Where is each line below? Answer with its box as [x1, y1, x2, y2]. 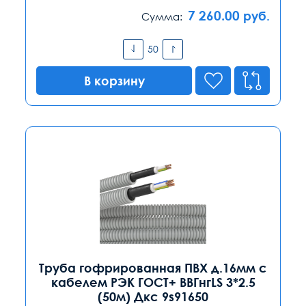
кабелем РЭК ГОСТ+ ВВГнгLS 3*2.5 [51, 274, 255, 290]
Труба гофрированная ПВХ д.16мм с [39, 260, 267, 275]
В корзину [83, 72, 145, 88]
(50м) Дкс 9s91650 [98, 288, 208, 304]
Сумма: [141, 10, 182, 23]
